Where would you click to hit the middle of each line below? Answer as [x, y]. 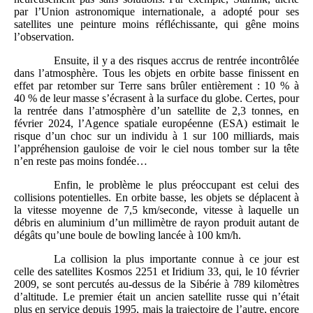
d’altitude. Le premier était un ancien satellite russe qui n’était [156, 296]
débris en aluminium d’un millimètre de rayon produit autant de [156, 222]
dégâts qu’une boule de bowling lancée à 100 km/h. [128, 235]
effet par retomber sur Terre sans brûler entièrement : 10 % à [156, 85]
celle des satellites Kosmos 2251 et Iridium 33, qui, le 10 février [156, 271]
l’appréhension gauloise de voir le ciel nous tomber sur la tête [156, 148]
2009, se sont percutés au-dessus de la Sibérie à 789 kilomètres [156, 284]
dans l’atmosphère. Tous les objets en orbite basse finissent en [156, 73]
